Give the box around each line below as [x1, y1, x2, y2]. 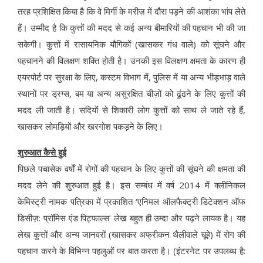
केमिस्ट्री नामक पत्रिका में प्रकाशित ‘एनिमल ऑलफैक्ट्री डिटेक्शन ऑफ [18, 195, 245, 208]
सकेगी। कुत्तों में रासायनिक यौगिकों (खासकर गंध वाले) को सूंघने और [18, 38, 245, 50]
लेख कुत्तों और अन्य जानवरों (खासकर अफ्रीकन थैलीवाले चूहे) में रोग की [18, 228, 245, 241]
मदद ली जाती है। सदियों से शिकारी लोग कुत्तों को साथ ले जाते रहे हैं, [18, 104, 245, 116]
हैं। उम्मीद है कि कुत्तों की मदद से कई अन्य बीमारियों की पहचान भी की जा [18, 22, 245, 34]
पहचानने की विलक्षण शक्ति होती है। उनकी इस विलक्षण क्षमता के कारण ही [18, 55, 245, 67]
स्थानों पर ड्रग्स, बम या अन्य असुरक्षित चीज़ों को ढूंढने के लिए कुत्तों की [18, 87, 245, 100]
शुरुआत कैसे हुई [18, 146, 66, 159]
